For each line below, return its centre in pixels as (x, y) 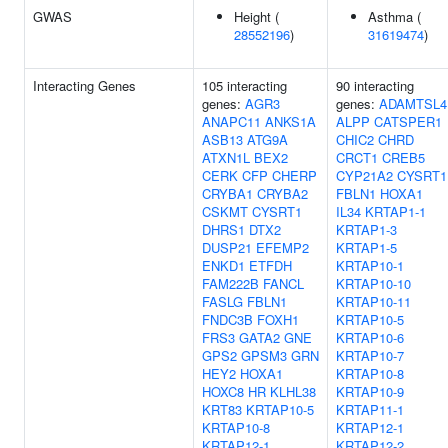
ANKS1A (290, 121)
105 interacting (244, 85)
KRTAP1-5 (366, 247)
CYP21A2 (364, 175)
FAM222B (230, 283)
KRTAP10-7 (370, 355)
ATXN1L (226, 157)
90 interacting (375, 85)
